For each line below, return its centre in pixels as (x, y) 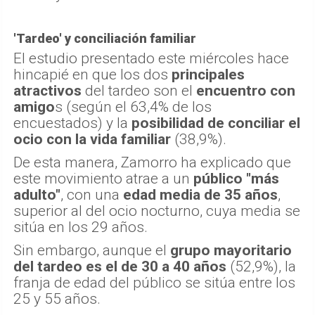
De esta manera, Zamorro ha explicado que (152, 163)
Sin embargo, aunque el (92, 251)
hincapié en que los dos (92, 75)
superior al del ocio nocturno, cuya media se (157, 211)
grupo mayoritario (231, 251)
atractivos (47, 91)
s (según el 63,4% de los (133, 107)
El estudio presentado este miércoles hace (151, 59)
